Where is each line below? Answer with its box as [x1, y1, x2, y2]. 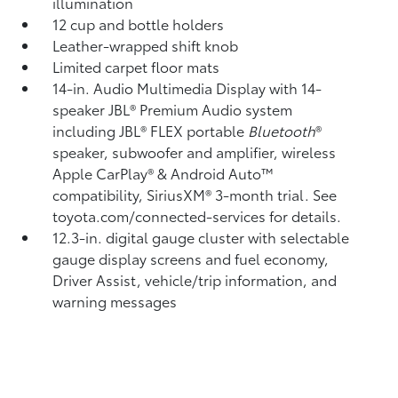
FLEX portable [150, 120, 249, 140]
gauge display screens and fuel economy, [52, 248, 330, 268]
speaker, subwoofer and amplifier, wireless [52, 141, 337, 162]
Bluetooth [248, 120, 316, 140]
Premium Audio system [139, 99, 293, 119]
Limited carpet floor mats [52, 56, 220, 76]
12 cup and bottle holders [52, 13, 225, 34]
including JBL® [52, 120, 151, 140]
